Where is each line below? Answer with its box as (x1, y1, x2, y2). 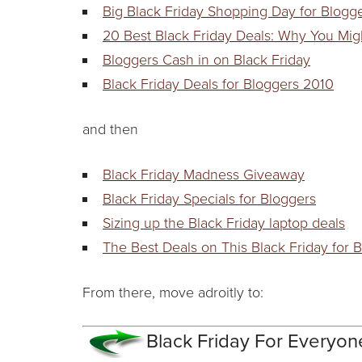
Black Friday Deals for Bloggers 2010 (103, 74, 334, 93)
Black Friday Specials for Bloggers (103, 189, 316, 208)
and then (82, 120, 138, 138)
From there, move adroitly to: (82, 283, 263, 301)
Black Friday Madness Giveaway (103, 165, 305, 183)
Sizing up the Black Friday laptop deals (103, 213, 345, 232)
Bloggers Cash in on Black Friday (103, 50, 310, 69)
